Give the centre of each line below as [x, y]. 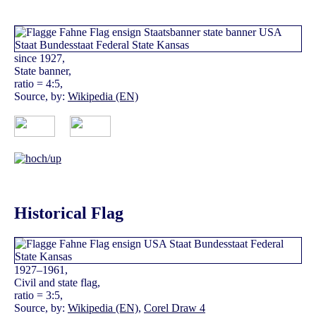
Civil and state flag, [57, 283]
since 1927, [39, 58]
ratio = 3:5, [38, 296]
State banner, [43, 71]
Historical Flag [69, 213]
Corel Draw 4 [175, 308]
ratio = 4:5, [38, 83]
